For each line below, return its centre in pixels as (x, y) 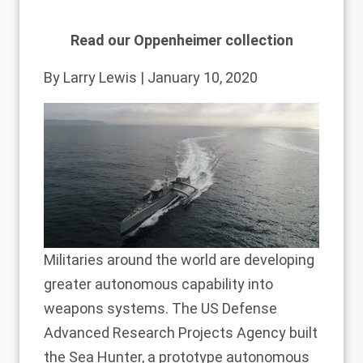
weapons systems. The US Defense (160, 309)
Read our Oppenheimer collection (181, 40)
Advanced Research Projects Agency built (181, 333)
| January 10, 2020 (197, 77)
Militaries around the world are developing (179, 260)
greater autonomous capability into (158, 284)
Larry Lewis (100, 77)
